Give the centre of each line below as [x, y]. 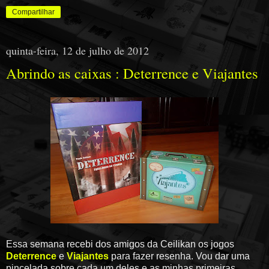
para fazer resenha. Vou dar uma [179, 256]
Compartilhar [33, 12]
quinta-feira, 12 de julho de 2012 [77, 50]
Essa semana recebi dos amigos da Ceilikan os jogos [120, 244]
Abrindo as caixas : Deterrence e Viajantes [132, 73]
